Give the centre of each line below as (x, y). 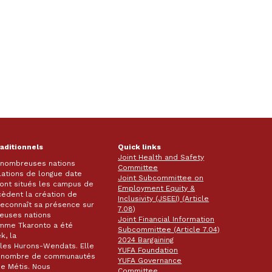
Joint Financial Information (166, 219)
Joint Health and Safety (161, 158)
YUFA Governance (150, 261)
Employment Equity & (157, 189)
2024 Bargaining (146, 240)
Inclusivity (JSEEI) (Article (164, 199)
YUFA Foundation (148, 250)
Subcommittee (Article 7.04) (169, 230)
